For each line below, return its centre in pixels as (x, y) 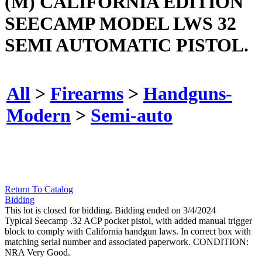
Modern (39, 115)
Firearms (87, 93)
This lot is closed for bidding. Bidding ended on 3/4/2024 (110, 211)
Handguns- (188, 93)
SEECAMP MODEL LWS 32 (120, 23)
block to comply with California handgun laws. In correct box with (128, 232)
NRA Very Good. (37, 253)
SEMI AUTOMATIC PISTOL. (127, 45)
